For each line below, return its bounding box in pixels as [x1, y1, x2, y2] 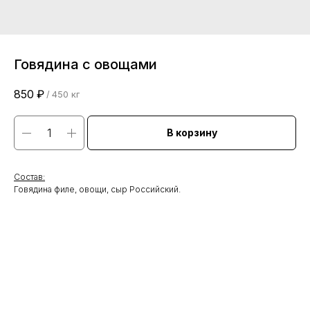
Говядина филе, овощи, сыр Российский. [14, 184, 181, 195]
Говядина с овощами [14, 56, 157, 73]
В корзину [166, 127, 217, 139]
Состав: [14, 172, 45, 183]
